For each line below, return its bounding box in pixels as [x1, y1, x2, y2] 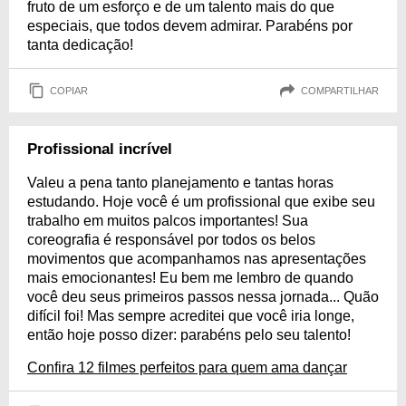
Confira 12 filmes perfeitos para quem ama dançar [27, 360, 347, 375]
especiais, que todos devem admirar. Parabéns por [27, 18, 353, 34]
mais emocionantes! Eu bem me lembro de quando [27, 270, 353, 285]
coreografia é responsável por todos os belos [27, 232, 315, 247]
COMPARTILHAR [301, 84, 379, 96]
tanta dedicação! [27, 37, 133, 53]
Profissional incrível [27, 140, 172, 158]
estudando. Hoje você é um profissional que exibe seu [27, 194, 375, 209]
